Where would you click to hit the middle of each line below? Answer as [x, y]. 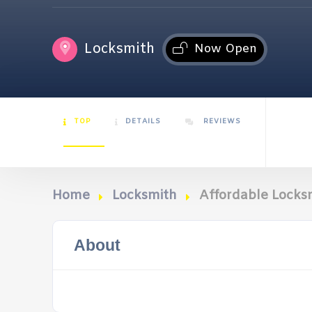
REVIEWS [221, 122]
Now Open [226, 49]
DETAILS [143, 122]
